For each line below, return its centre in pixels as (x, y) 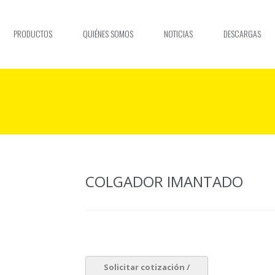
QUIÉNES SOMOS (108, 33)
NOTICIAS (178, 33)
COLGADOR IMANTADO (164, 181)
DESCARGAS (242, 33)
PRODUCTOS (33, 33)
